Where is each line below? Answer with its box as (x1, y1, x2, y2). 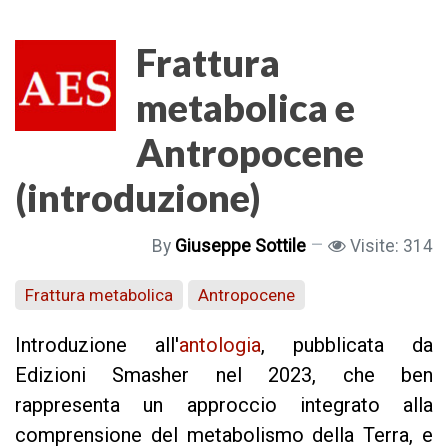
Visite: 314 (350, 236, 433, 257)
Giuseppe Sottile (175, 236, 306, 257)
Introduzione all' (15, 333, 179, 358)
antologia (179, 333, 261, 358)
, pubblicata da (261, 333, 433, 358)
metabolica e (136, 84, 355, 131)
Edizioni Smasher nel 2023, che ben (15, 363, 433, 388)
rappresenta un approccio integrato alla (15, 393, 433, 418)
